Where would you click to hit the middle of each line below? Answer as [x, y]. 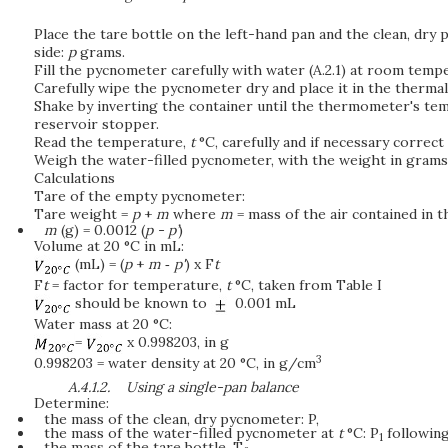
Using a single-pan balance [213, 386]
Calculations [74, 177]
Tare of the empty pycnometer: [139, 195]
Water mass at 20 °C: [103, 323]
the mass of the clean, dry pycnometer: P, [181, 419]
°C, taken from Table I [306, 284]
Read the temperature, [112, 141]
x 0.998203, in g [176, 341]
